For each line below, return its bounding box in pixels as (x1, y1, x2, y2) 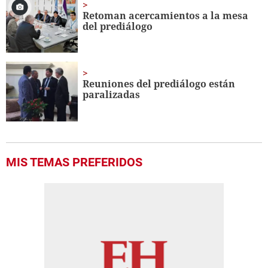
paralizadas (83, 88, 141, 102)
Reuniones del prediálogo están (83, 77, 236, 91)
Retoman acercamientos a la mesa (83, 8, 249, 22)
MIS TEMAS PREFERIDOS (6, 155, 142, 170)
